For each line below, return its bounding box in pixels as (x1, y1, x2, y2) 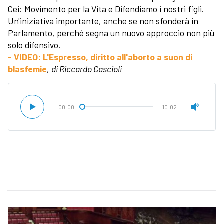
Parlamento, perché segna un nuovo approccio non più (8, 27, 214, 38)
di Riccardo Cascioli (51, 63, 122, 74)
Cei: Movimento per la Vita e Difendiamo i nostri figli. (8, 3, 204, 14)
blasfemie (8, 63, 47, 74)
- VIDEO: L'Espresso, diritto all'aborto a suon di (8, 51, 192, 62)
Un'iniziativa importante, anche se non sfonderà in (8, 15, 198, 26)
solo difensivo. (8, 39, 60, 50)
